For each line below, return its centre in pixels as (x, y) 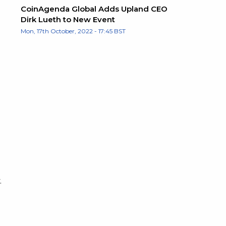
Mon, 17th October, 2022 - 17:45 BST (73, 31)
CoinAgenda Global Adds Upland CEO (94, 9)
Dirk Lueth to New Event (68, 19)
